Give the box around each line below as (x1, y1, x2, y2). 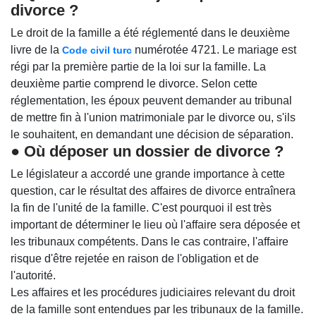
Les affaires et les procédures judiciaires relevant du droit (11, 286, 295, 298)
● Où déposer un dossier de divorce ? (11, 142, 284, 160)
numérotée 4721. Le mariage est (132, 43, 296, 56)
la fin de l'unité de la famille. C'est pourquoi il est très (11, 201, 272, 214)
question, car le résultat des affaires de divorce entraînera (11, 184, 296, 197)
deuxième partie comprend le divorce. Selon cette (11, 77, 257, 90)
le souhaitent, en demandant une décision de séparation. (11, 128, 293, 140)
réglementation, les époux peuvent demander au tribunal (11, 94, 292, 107)
